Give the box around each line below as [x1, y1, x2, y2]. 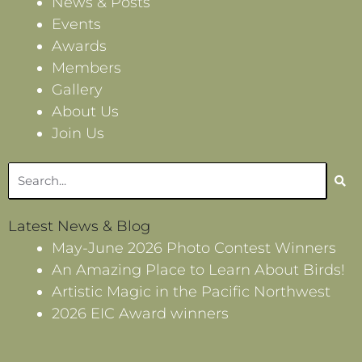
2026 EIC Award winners [52, 304, 229, 322]
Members [52, 58, 121, 77]
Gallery [52, 80, 103, 99]
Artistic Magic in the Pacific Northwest [52, 282, 330, 301]
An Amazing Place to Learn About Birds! [52, 260, 345, 279]
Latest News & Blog [8, 217, 150, 235]
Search [7, 164, 46, 179]
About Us [52, 102, 119, 120]
